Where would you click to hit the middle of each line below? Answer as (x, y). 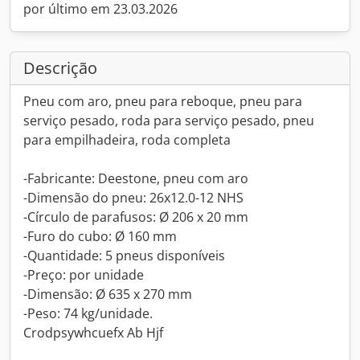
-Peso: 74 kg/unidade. (88, 313)
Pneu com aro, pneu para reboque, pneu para (163, 101)
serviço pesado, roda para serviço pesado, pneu (169, 121)
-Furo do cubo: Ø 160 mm (100, 236)
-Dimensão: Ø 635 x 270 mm (108, 294)
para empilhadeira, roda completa (127, 140)
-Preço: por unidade (84, 275)
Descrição (60, 68)
